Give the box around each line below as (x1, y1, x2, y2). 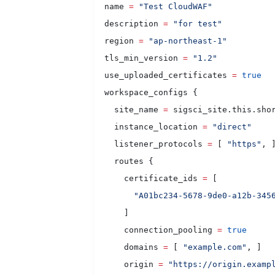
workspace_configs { (95, 88, 198, 98)
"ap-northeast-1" (144, 36, 227, 46)
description (95, 19, 163, 29)
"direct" (207, 122, 252, 132)
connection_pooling (95, 225, 217, 235)
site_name (95, 105, 163, 115)
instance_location (95, 122, 203, 132)
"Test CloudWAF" (134, 2, 212, 12)
